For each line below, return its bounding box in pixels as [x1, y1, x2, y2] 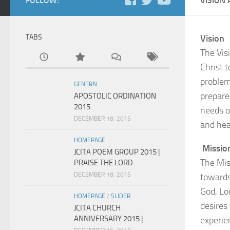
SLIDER [111, 193, 130, 200]
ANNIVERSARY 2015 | [74, 214, 143, 223]
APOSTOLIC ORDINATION [74, 91, 156, 101]
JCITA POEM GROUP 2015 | [74, 147, 160, 157]
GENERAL [74, 81, 99, 88]
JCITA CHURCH [74, 203, 121, 213]
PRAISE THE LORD [74, 158, 133, 167]
